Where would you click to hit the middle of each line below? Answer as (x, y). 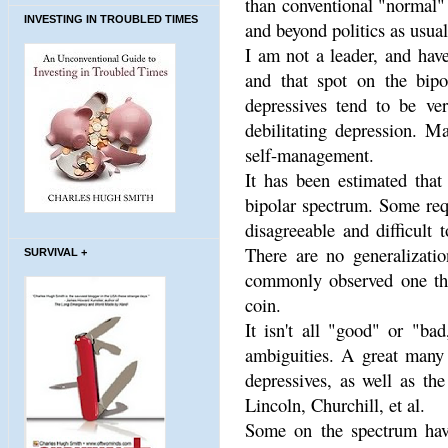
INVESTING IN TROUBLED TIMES (111, 18)
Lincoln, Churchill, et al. (335, 404)
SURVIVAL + (55, 251)
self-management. (309, 154)
